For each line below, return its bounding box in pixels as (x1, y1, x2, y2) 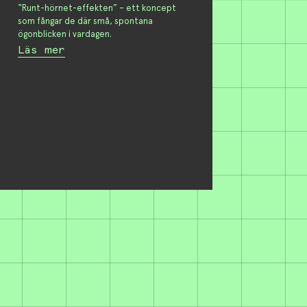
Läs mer (17, 43, 65, 57)
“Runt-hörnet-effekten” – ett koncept (17, 2, 176, 13)
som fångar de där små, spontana (17, 15, 153, 26)
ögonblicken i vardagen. (17, 28, 112, 39)
